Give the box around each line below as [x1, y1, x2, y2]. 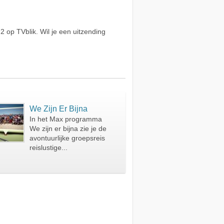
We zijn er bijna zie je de [29, 125, 107, 132]
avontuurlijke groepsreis [29, 134, 105, 142]
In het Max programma [29, 115, 102, 123]
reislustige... [29, 144, 68, 151]
